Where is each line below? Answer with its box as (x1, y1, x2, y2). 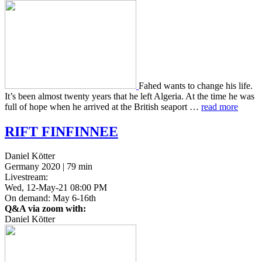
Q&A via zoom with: (5, 204, 86, 214)
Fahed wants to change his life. (139, 80, 253, 91)
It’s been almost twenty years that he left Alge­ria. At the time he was (5, 91, 254, 101)
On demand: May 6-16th (5, 193, 96, 204)
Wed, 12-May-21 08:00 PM (5, 182, 107, 193)
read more (201, 101, 238, 112)
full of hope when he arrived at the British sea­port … (5, 101, 201, 112)
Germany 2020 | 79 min (5, 161, 92, 172)
